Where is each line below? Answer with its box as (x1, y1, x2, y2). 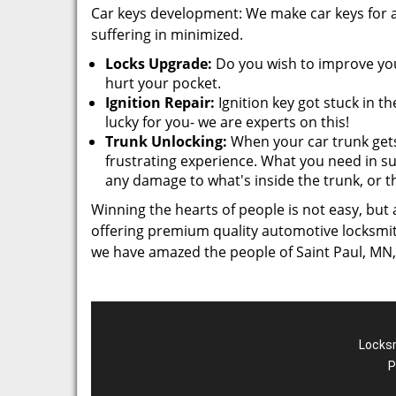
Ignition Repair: (105, 93, 215, 112)
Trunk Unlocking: (105, 132, 227, 151)
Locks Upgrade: (105, 54, 212, 73)
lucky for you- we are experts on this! (105, 112, 349, 132)
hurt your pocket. (105, 73, 221, 93)
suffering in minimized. (91, 25, 243, 44)
